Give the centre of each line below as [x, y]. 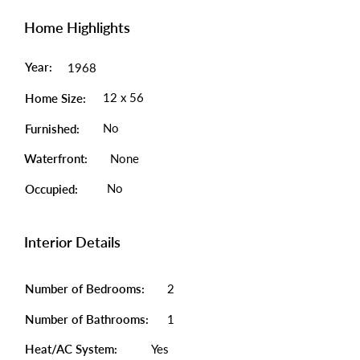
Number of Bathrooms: [88, 319]
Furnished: [52, 129]
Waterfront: [56, 158]
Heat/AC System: [73, 349]
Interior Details [72, 242]
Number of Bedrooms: [85, 288]
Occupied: [51, 189]
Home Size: [55, 98]
